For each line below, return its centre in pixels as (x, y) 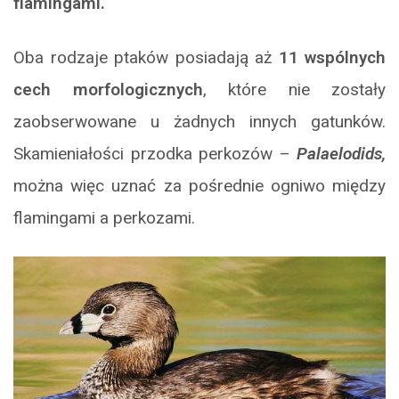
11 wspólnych (332, 58)
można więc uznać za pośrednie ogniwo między (199, 186)
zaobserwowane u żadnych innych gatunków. (199, 122)
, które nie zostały (294, 90)
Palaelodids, (341, 154)
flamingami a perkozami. (104, 218)
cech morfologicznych (108, 90)
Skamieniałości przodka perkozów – (155, 154)
